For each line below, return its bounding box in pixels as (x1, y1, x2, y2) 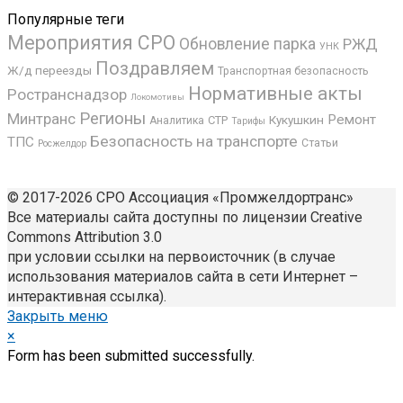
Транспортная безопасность (218, 65, 368, 78)
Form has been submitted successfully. (7, 347, 255, 365)
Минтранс (7, 110, 76, 129)
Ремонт (327, 112, 376, 129)
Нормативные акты (188, 83, 363, 105)
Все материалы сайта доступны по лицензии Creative (7, 209, 363, 227)
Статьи (301, 137, 338, 150)
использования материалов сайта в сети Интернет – (7, 268, 358, 286)
